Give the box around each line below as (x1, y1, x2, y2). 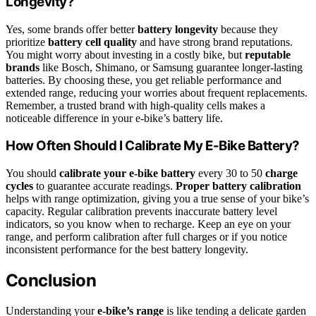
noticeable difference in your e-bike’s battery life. (6, 111, 223, 124)
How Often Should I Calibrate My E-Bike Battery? (6, 138, 300, 154)
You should (6, 167, 59, 180)
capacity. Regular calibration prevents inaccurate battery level (6, 205, 277, 218)
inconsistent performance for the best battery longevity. (6, 243, 248, 256)
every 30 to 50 (195, 167, 265, 180)
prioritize (6, 35, 48, 48)
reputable (245, 48, 291, 61)
